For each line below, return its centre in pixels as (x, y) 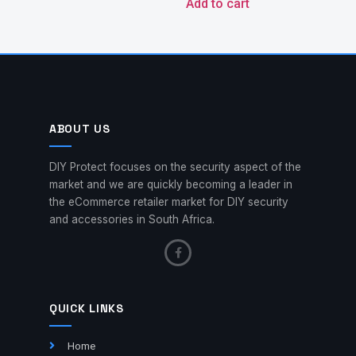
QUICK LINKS (87, 309)
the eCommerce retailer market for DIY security (169, 201)
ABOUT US (80, 128)
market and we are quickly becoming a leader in (171, 184)
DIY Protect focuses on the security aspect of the (175, 166)
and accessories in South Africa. (132, 219)
